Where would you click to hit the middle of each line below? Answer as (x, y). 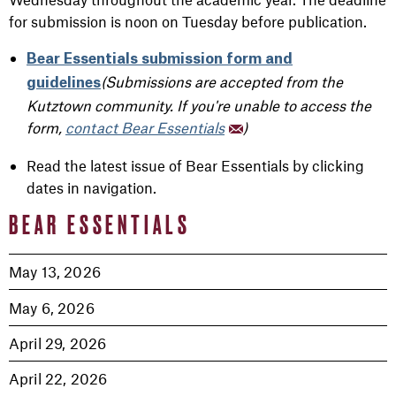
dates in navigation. (93, 187)
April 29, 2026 (58, 343)
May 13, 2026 (55, 272)
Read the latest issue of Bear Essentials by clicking (195, 165)
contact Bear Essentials (145, 127)
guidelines (64, 83)
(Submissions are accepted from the (222, 81)
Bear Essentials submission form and (160, 59)
